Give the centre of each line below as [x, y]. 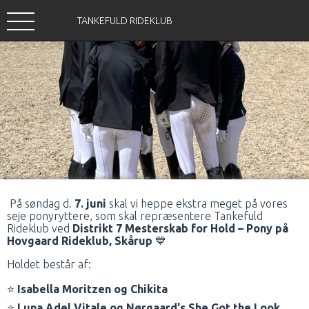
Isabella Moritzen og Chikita [92, 289]
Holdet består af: [49, 264]
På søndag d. [41, 203]
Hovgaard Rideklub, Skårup [81, 241]
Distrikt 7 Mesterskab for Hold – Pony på [180, 228]
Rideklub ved [40, 228]
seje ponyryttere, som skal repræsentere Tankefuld [135, 216]
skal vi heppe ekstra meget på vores [197, 203]
